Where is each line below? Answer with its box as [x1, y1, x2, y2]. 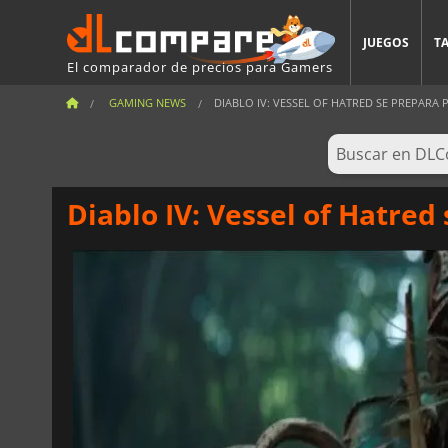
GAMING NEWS [109, 95, 186, 110]
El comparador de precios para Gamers [67, 57, 333, 76]
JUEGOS [363, 34, 409, 51]
